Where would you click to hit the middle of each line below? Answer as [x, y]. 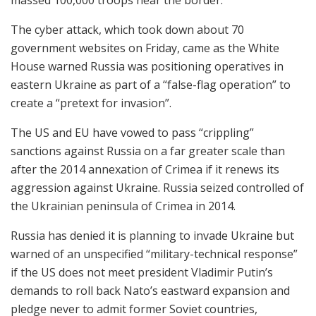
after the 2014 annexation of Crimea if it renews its [145, 169]
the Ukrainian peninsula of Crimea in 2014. [123, 206]
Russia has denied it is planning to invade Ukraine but [152, 235]
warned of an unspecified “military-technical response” [154, 254]
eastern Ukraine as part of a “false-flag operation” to [151, 84]
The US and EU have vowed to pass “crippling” [132, 132]
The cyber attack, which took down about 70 [127, 29]
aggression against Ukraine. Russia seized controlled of [157, 187]
